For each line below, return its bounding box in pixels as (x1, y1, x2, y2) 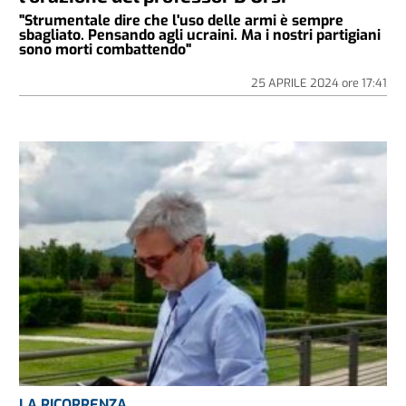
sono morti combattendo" (19, 39, 192, 59)
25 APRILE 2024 (250, 74, 342, 91)
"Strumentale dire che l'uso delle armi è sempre (19, 10, 344, 30)
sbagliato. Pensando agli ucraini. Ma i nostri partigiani (19, 24, 382, 44)
